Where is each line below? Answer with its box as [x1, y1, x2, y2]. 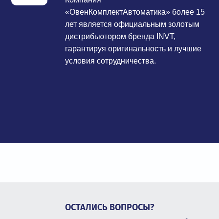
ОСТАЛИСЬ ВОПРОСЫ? [65, 202, 154, 213]
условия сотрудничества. [65, 57, 156, 66]
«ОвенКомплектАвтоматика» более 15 [65, 8, 205, 17]
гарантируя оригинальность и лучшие [65, 44, 202, 53]
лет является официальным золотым [65, 20, 200, 29]
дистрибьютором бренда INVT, [65, 32, 176, 41]
